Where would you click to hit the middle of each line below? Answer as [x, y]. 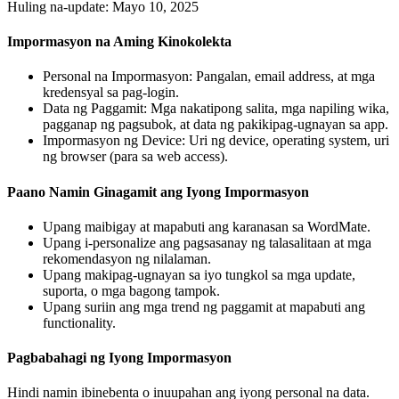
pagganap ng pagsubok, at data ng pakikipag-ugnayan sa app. [216, 125]
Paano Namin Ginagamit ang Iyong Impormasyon [158, 191]
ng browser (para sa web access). [135, 157]
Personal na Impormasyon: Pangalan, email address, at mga [209, 77]
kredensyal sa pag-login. [111, 93]
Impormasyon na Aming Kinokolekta [119, 42]
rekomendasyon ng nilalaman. [127, 258]
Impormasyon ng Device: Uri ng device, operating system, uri [216, 141]
